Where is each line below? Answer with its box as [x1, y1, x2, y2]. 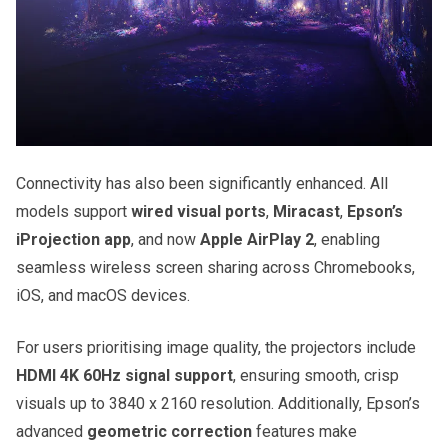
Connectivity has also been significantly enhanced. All [16, 173, 388, 193]
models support [16, 201, 131, 221]
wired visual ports [131, 201, 266, 221]
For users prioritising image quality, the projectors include [16, 337, 416, 357]
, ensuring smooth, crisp [233, 365, 399, 385]
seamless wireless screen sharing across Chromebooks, [16, 257, 415, 277]
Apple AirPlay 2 [200, 229, 314, 249]
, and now [131, 229, 200, 249]
